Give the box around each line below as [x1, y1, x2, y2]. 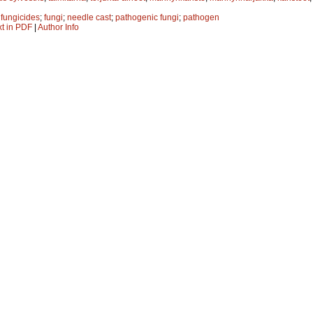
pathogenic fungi [115, 12, 179, 22]
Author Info [38, 22, 79, 32]
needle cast [67, 12, 111, 22]
